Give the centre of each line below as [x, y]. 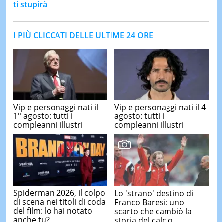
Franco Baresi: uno [149, 202]
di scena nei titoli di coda [59, 201]
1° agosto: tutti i [43, 116]
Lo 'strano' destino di [154, 193]
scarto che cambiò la [153, 211]
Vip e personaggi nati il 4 [160, 107]
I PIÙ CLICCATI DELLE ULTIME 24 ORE [83, 35]
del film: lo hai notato [53, 210]
